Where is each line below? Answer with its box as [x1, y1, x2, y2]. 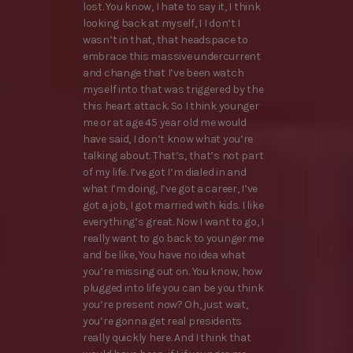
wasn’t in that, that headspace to [83, 32, 248, 46]
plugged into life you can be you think [83, 281, 264, 295]
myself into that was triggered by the [83, 82, 264, 96]
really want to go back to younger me [83, 231, 264, 245]
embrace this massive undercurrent [83, 49, 261, 63]
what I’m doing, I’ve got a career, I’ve [83, 181, 258, 195]
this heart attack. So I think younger [83, 98, 259, 113]
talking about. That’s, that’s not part [83, 148, 264, 162]
